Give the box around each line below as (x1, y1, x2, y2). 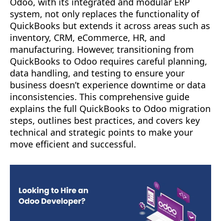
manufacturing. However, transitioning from (10, 43, 194, 56)
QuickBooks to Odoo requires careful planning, (10, 55, 207, 68)
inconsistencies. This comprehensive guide (10, 91, 189, 103)
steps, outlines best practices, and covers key (10, 114, 200, 127)
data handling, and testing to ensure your (10, 67, 184, 79)
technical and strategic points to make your (10, 126, 193, 139)
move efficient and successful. (10, 138, 136, 150)
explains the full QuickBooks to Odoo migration (10, 103, 211, 115)
